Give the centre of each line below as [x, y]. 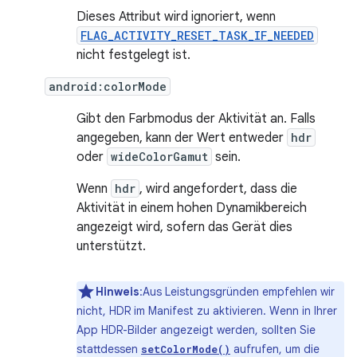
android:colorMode [108, 86]
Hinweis [118, 292]
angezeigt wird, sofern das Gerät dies [184, 227]
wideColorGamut [159, 157]
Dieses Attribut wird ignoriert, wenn [176, 17]
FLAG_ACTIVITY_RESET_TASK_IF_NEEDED [197, 35]
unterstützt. [111, 246]
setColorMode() [186, 349]
